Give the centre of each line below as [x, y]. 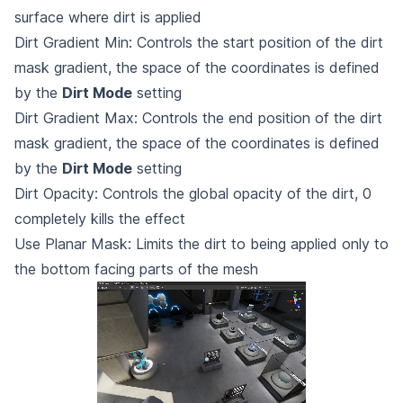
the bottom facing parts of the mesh [136, 269]
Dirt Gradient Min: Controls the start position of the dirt [199, 42]
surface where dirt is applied [108, 17]
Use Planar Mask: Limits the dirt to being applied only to [201, 243]
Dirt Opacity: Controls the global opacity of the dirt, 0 [193, 193]
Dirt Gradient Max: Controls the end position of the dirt [198, 117]
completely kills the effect [100, 218]
